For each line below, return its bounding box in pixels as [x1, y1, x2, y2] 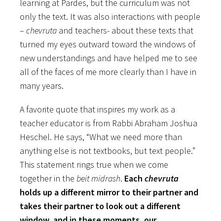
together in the [20, 173, 76, 184]
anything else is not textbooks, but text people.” [20, 145, 195, 157]
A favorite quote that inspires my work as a [20, 104, 175, 115]
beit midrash [76, 173, 120, 184]
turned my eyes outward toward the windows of [20, 38, 195, 50]
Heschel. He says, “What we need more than [20, 131, 182, 143]
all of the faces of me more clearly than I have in [20, 66, 196, 78]
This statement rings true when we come [20, 159, 168, 171]
